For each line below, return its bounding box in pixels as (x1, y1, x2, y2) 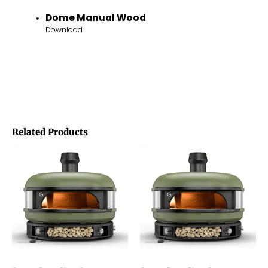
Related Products (12, 126, 88, 138)
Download (45, 25, 83, 35)
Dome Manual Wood (45, 11, 146, 25)
